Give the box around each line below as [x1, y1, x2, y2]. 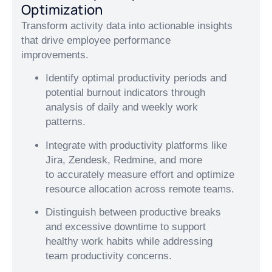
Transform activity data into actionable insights [21, 20, 233, 32]
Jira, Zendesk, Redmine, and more [46, 154, 202, 166]
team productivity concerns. [46, 250, 172, 262]
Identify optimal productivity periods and [46, 72, 226, 84]
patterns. [46, 116, 86, 128]
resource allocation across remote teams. [46, 183, 234, 195]
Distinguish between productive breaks [46, 206, 221, 219]
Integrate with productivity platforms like [46, 139, 227, 151]
